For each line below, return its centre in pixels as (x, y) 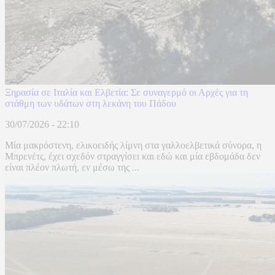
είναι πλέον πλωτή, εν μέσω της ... (72, 168)
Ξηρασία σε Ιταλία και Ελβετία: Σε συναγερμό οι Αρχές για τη (126, 93)
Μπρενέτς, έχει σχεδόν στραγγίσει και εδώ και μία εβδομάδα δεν (133, 157)
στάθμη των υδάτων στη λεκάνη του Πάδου (91, 104)
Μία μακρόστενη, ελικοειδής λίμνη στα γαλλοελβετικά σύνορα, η (133, 145)
